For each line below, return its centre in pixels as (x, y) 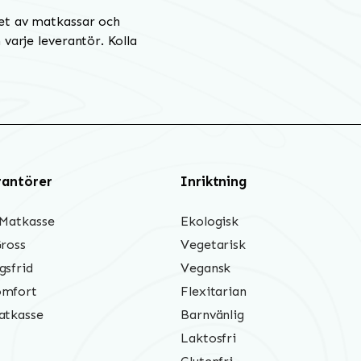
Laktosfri (209, 338)
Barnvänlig (212, 315)
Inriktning (214, 182)
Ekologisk (210, 222)
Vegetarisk (213, 245)
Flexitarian (214, 292)
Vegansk (206, 268)
